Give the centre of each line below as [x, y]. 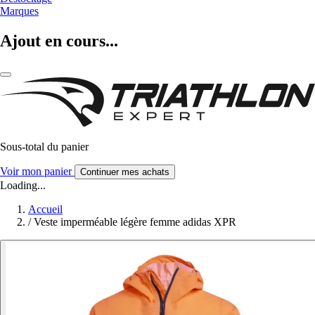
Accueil [45, 209]
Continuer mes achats [125, 172]
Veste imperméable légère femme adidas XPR [135, 221]
